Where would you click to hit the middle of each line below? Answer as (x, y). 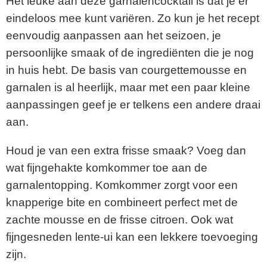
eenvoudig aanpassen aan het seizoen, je (114, 36)
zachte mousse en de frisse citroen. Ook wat (119, 220)
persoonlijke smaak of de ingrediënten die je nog (130, 53)
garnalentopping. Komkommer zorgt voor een (122, 185)
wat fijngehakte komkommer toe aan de (107, 168)
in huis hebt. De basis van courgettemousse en (126, 70)
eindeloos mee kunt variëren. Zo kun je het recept (133, 18)
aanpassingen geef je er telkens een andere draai (133, 105)
